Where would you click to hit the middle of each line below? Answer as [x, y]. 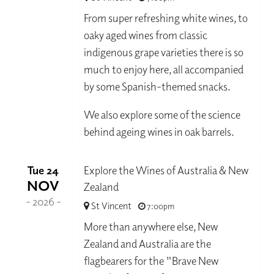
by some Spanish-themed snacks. [157, 86]
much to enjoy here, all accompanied [164, 69]
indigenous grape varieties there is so [164, 52]
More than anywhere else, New [151, 226]
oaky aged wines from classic [146, 35]
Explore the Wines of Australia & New [166, 170]
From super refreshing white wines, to [166, 18]
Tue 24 [43, 170]
